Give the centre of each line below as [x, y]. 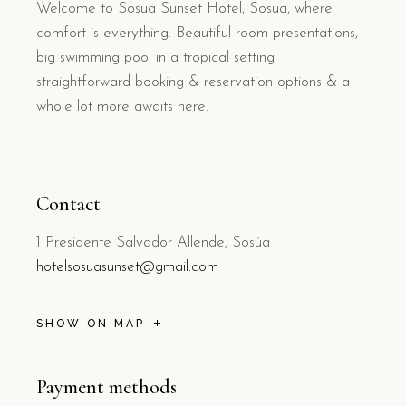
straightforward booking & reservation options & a [193, 82]
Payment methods [106, 387]
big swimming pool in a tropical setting [155, 58]
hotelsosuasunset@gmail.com [127, 267]
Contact [68, 204]
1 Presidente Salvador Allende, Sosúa [153, 242]
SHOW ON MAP [91, 324]
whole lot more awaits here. [122, 106]
